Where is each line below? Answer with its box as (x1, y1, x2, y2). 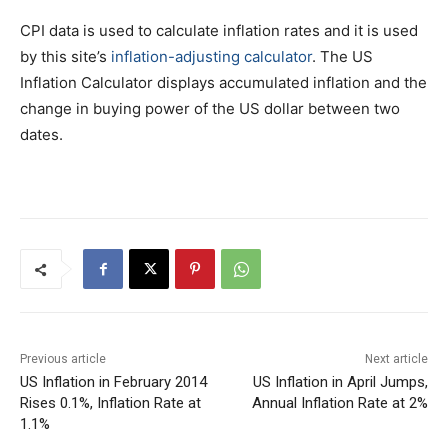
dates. (20, 125, 63, 145)
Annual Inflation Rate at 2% (251, 394, 428, 413)
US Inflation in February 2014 (20, 373, 207, 392)
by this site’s (20, 47, 111, 67)
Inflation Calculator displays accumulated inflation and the (20, 73, 427, 93)
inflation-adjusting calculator (111, 47, 312, 67)
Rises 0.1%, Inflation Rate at (20, 394, 201, 413)
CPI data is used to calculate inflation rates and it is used (20, 21, 418, 41)
